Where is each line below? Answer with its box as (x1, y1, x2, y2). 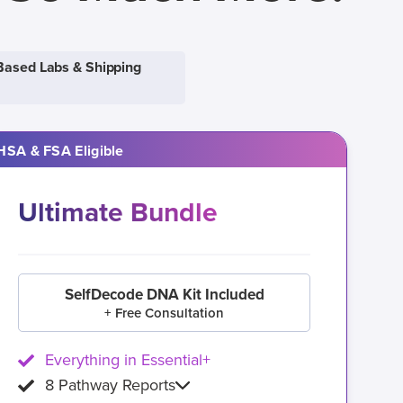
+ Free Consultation (104, 305, 225, 321)
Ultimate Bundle (18, 196, 219, 229)
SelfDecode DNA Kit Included (64, 285, 264, 304)
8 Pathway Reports (45, 375, 176, 395)
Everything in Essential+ (45, 350, 211, 370)
